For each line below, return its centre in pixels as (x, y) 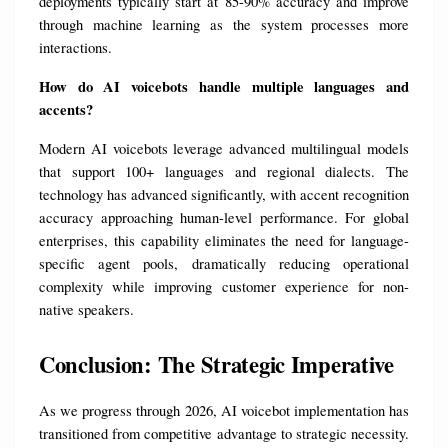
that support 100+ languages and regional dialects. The (224, 172)
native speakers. (86, 310)
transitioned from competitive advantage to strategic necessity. (224, 434)
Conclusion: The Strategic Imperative (216, 365)
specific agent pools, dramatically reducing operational (224, 264)
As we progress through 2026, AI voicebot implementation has (224, 411)
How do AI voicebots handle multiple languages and (224, 87)
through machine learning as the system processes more (224, 25)
